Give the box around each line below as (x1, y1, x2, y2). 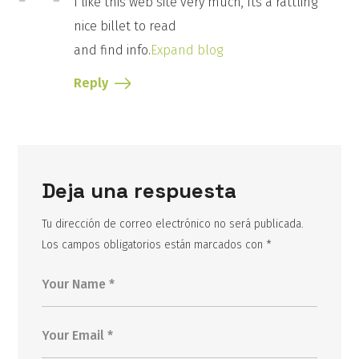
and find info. (74, 42, 151, 58)
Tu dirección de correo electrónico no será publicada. (42, 217, 305, 232)
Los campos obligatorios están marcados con (42, 238, 267, 252)
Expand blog (151, 42, 224, 58)
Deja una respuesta (42, 177, 237, 205)
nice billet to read (74, 18, 177, 34)
